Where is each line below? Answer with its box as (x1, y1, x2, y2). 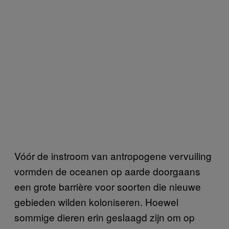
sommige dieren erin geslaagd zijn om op (14, 210, 195, 224)
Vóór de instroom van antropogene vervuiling (14, 148, 212, 163)
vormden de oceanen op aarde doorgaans (14, 164, 200, 178)
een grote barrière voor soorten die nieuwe (14, 179, 201, 193)
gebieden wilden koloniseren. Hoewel (14, 194, 178, 209)
